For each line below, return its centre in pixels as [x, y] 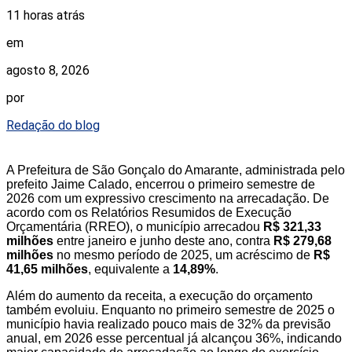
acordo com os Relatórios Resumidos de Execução [149, 213]
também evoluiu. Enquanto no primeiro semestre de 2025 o [170, 310]
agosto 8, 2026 [48, 71]
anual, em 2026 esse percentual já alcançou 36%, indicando [174, 339]
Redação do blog [53, 126]
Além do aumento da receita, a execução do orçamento [159, 296]
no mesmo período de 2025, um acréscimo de [183, 255]
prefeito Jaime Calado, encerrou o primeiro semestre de [161, 185]
